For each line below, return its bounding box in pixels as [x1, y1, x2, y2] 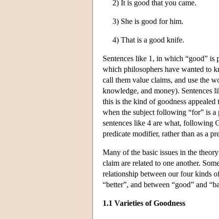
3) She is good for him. [112, 17, 183, 25]
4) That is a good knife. [112, 35, 184, 44]
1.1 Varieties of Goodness [103, 198, 185, 207]
